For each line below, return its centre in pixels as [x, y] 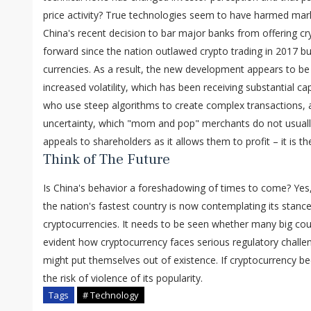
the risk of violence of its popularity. [123, 278]
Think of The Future [107, 160]
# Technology [111, 295]
